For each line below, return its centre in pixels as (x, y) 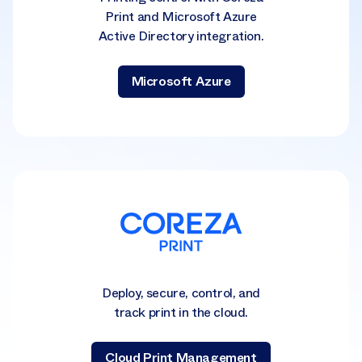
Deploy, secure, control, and (181, 293)
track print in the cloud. (181, 313)
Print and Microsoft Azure (181, 17)
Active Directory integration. (181, 36)
